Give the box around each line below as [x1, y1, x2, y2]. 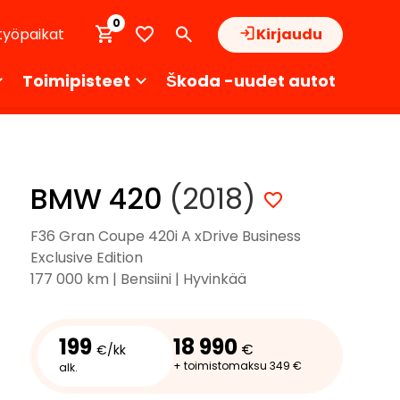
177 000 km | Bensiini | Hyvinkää [30, 269, 246, 289]
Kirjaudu [256, 23, 322, 45]
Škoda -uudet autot [166, 70, 336, 92]
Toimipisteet [22, 70, 130, 92]
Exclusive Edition [30, 247, 143, 268]
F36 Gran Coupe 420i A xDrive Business [30, 226, 301, 246]
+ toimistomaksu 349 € [173, 358, 302, 373]
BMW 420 [30, 179, 170, 219]
